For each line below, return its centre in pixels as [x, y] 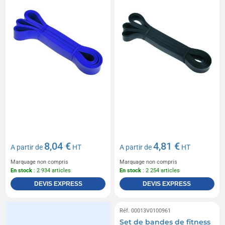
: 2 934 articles [52, 170]
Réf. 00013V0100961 [145, 210]
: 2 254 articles [160, 170]
